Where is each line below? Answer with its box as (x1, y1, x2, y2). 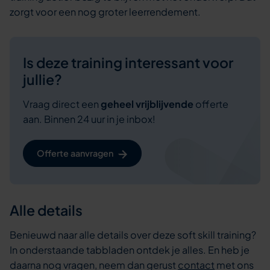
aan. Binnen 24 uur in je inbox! (22, 113, 155, 126)
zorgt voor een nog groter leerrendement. (10, 5, 201, 19)
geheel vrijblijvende (100, 98, 193, 111)
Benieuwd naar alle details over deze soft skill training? (10, 228, 257, 241)
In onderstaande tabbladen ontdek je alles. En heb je (10, 243, 250, 256)
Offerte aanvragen (37, 148, 114, 159)
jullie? (22, 70, 62, 88)
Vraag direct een (22, 98, 101, 111)
